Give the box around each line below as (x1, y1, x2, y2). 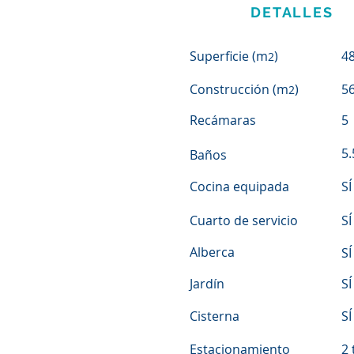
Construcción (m (190, 81, 288, 98)
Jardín (190, 275, 224, 292)
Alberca (190, 243, 235, 261)
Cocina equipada (190, 178, 289, 195)
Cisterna (190, 307, 239, 325)
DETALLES (250, 4, 333, 21)
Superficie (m (190, 47, 268, 65)
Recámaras (190, 111, 256, 129)
